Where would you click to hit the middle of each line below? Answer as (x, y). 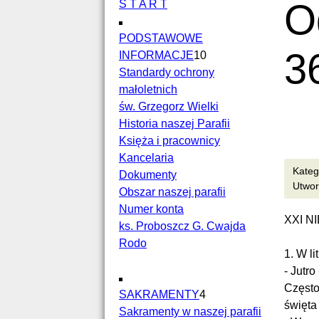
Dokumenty (148, 175)
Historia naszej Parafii (174, 124)
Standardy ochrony (167, 72)
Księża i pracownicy (169, 141)
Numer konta (151, 209)
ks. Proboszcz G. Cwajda (182, 226)
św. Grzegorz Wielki (169, 106)
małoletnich (148, 89)
